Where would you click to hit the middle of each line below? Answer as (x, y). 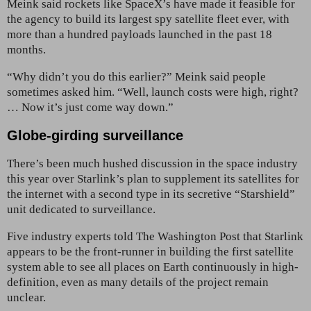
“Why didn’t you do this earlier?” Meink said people (136, 76)
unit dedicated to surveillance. (81, 209)
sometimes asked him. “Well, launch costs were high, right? (153, 92)
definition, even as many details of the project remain (138, 282)
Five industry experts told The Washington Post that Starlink (155, 236)
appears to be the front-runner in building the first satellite (150, 251)
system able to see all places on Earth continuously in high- (153, 267)
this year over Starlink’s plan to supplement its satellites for (153, 178)
